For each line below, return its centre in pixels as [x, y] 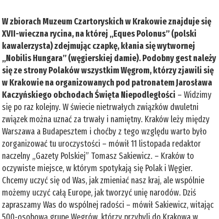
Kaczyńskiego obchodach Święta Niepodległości [89, 95]
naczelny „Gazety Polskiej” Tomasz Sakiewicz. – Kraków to [98, 156]
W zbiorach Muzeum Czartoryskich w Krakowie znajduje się [107, 21]
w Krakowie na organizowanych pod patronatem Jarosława [107, 82]
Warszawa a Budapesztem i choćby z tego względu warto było [105, 131]
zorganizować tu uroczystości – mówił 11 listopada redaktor [102, 143]
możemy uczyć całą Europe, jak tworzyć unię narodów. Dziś [99, 192]
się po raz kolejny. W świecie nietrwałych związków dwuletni [100, 107]
